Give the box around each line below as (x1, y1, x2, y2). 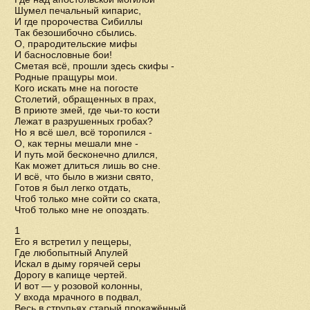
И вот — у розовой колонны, (15, 280, 143, 291)
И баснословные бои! (15, 49, 112, 60)
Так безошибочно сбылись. (15, 27, 137, 38)
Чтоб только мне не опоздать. (15, 204, 149, 215)
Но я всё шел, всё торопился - (15, 127, 152, 138)
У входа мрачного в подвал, (15, 291, 141, 302)
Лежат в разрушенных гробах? (15, 116, 153, 127)
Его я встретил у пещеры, (15, 236, 131, 247)
